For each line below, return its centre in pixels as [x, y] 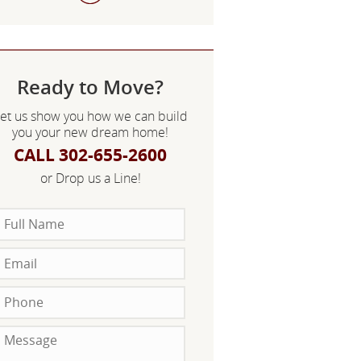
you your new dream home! [90, 133]
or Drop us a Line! [90, 178]
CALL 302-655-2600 [90, 155]
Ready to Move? [90, 87]
